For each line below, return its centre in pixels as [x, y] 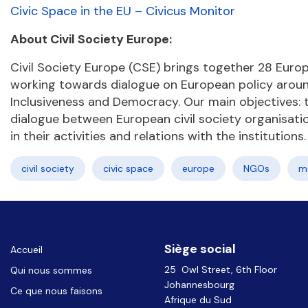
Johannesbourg [199, 285]
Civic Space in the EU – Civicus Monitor [123, 11]
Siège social [200, 249]
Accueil [26, 250]
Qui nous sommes [51, 270]
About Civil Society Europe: [91, 39]
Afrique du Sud [198, 300]
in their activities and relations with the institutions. [158, 136]
